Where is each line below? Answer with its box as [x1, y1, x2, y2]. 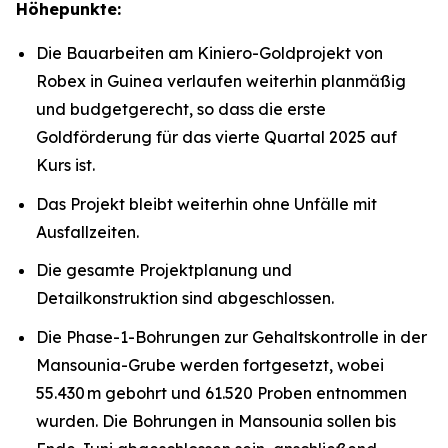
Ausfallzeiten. [36, 221, 139, 242]
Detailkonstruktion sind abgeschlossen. [36, 288, 334, 309]
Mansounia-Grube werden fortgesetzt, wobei [36, 354, 384, 375]
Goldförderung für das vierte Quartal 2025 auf [36, 127, 397, 147]
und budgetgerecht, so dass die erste [36, 99, 326, 119]
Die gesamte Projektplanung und [36, 260, 292, 281]
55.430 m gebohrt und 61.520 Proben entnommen [36, 382, 407, 403]
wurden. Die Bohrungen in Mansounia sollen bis [36, 410, 396, 431]
